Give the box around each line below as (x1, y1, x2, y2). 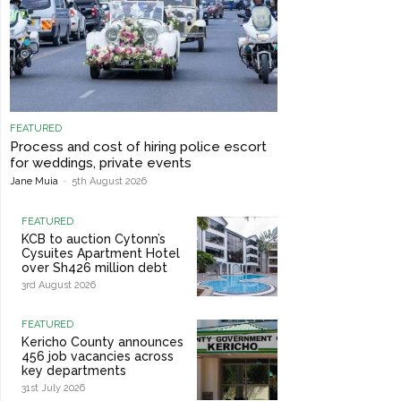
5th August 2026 (72, 175, 147, 187)
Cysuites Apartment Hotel (21, 245, 180, 260)
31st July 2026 (21, 382, 85, 395)
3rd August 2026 (21, 278, 96, 291)
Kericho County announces (21, 335, 183, 350)
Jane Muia (10, 175, 58, 187)
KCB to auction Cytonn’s (21, 231, 166, 246)
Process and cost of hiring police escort (10, 138, 267, 155)
